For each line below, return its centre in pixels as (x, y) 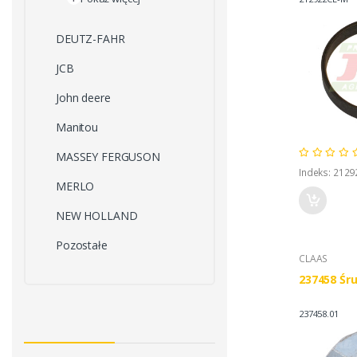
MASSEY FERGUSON (108, 157)
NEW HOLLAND (97, 216)
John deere (83, 98)
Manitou (77, 127)
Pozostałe (82, 245)
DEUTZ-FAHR (90, 39)
